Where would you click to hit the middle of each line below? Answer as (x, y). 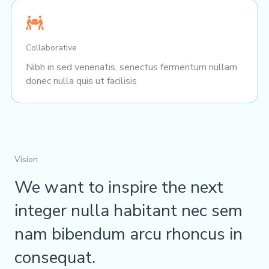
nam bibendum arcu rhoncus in (128, 234)
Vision (26, 159)
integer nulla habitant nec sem (128, 210)
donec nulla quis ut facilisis (81, 81)
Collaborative (51, 47)
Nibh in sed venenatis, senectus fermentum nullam (131, 67)
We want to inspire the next (119, 187)
